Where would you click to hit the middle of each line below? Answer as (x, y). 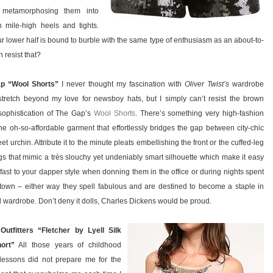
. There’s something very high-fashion (200, 114)
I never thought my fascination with (122, 84)
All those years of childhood (68, 245)
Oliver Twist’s (207, 84)
